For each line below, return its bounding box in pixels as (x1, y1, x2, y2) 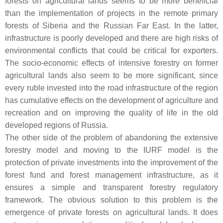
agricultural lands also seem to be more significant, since (5, 71, 218, 80)
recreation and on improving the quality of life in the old (5, 108, 218, 117)
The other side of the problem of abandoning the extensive (5, 133, 218, 142)
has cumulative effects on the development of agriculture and (5, 96, 218, 105)
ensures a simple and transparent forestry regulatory (5, 183, 218, 192)
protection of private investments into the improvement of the (5, 158, 218, 167)
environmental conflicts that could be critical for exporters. (5, 46, 218, 55)
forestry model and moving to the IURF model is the (5, 145, 218, 154)
